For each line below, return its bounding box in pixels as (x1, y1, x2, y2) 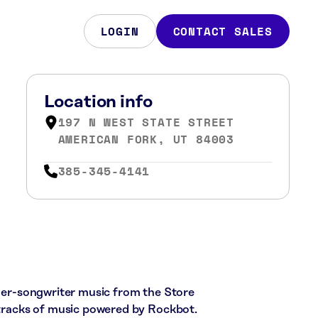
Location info (43, 93, 153, 111)
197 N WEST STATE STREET (57, 114, 234, 131)
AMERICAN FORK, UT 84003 (57, 131, 234, 148)
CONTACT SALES (172, 23, 273, 40)
